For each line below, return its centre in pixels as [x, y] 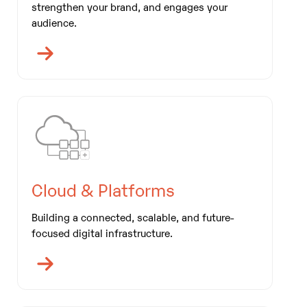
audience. [55, 22]
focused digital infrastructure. [102, 232]
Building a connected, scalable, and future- [133, 216]
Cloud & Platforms [103, 189]
